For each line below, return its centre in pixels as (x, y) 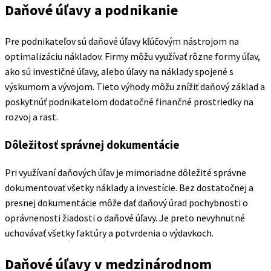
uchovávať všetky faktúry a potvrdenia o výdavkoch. (109, 233)
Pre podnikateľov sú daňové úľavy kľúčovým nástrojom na (122, 41)
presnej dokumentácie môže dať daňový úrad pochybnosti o (126, 202)
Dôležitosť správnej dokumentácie (92, 145)
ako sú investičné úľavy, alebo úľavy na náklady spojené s (119, 72)
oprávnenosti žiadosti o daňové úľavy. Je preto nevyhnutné (125, 217)
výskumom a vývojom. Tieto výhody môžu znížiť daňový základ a (135, 87)
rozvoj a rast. (31, 117)
